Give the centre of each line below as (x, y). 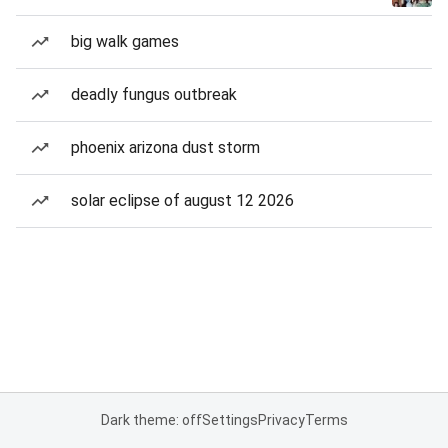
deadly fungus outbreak (154, 94)
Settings (229, 420)
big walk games (125, 41)
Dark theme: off (151, 420)
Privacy (281, 420)
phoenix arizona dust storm (165, 147)
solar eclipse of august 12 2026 (182, 200)
